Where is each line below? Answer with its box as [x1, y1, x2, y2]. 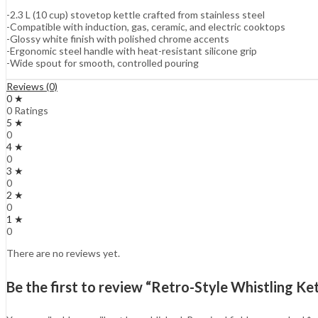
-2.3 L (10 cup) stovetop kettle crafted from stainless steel [6, 9, 265, 21]
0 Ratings [6, 104, 48, 117]
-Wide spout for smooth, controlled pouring [6, 57, 199, 70]
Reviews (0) [6, 80, 57, 93]
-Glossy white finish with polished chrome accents [6, 33, 229, 45]
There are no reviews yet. [6, 247, 120, 260]
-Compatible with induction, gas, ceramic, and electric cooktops [6, 21, 285, 33]
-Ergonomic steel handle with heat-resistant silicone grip [6, 45, 257, 57]
